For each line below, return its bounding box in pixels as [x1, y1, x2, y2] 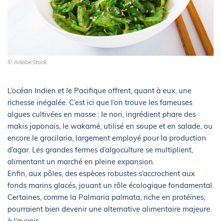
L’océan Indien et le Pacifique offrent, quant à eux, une [7, 85, 191, 95]
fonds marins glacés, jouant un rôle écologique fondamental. [7, 180, 214, 190]
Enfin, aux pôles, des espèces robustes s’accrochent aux [7, 168, 195, 178]
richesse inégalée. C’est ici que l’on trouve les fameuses [7, 97, 192, 107]
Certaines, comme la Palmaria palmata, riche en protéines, [7, 192, 205, 202]
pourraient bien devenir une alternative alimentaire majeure [7, 204, 210, 214]
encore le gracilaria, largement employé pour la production [7, 133, 206, 143]
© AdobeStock [7, 58, 47, 66]
